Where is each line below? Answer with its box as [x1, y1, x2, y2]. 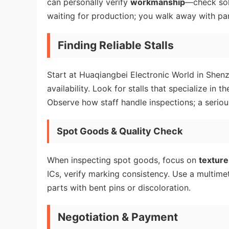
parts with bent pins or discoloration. [47, 182, 191, 193]
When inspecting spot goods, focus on [47, 155, 199, 165]
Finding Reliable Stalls [58, 39, 174, 52]
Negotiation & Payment [58, 211, 178, 223]
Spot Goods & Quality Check [57, 126, 182, 136]
